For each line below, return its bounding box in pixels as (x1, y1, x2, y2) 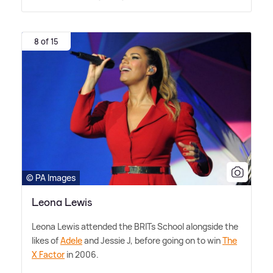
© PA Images (26, 171, 76, 183)
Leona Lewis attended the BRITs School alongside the (32, 220, 238, 232)
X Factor (32, 248, 65, 260)
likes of (32, 234, 60, 246)
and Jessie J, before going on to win (82, 234, 222, 246)
